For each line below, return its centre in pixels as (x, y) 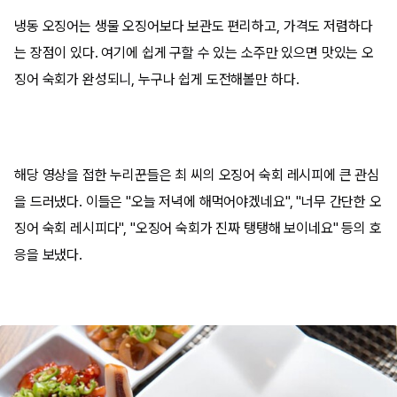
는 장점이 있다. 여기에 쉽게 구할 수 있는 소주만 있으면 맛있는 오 (194, 52)
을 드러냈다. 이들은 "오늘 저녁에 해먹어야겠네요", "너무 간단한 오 (198, 201)
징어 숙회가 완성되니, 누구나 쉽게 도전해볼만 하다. (157, 79)
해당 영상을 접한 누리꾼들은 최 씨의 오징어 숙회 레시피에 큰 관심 (197, 175)
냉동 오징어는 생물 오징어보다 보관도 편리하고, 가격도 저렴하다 (194, 26)
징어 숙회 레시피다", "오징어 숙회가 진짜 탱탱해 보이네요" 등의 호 (198, 228)
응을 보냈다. (48, 254)
